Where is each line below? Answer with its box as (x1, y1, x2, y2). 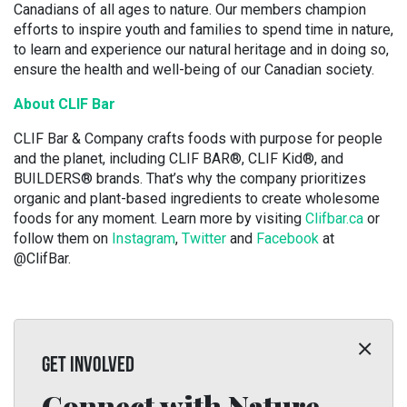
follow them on (14, 230, 112, 247)
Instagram (112, 230, 175, 247)
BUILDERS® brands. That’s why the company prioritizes (14, 170, 366, 187)
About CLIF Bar (14, 95, 115, 113)
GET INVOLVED (42, 355, 134, 377)
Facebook (256, 230, 319, 247)
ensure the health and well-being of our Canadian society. (14, 61, 374, 78)
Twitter (182, 230, 226, 247)
